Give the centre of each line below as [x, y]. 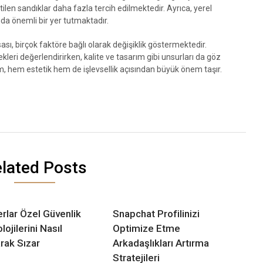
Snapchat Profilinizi [156, 213]
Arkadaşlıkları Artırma [161, 243]
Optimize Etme [147, 228]
